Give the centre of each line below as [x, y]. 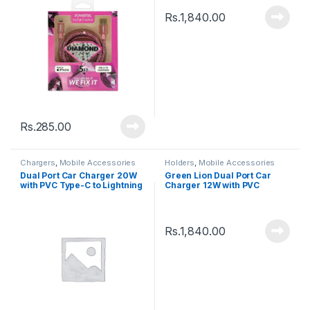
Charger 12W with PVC [212, 185]
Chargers [38, 163]
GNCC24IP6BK [196, 204]
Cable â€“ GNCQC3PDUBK [76, 195]
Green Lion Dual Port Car [218, 175]
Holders [180, 163]
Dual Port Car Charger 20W [79, 175]
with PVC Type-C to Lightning [82, 185]
